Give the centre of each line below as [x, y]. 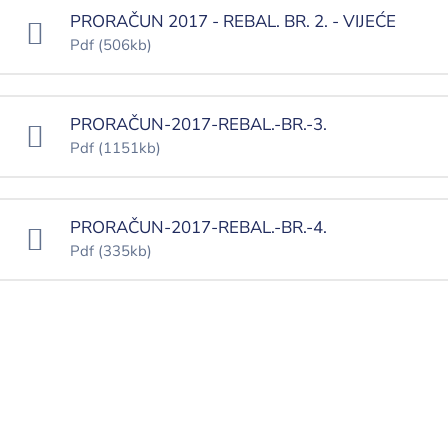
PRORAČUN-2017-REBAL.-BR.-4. [198, 228]
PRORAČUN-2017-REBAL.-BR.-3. [198, 125]
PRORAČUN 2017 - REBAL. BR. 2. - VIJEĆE [233, 22]
